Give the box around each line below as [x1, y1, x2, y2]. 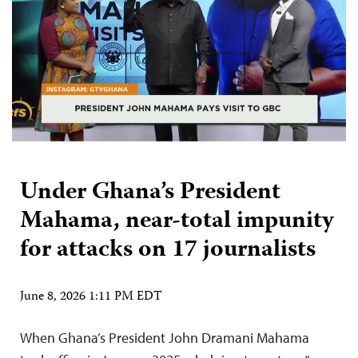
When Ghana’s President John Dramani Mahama [20, 328, 309, 347]
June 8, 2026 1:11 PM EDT [20, 286, 162, 308]
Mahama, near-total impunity [20, 201, 334, 241]
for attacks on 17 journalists [20, 230, 316, 270]
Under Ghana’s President [20, 173, 280, 213]
